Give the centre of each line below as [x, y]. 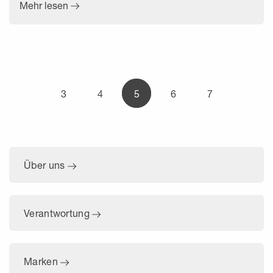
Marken [42, 261]
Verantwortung [58, 213]
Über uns [46, 165]
